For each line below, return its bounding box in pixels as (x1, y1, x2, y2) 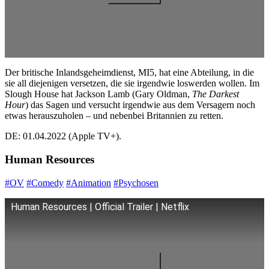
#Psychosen (113, 177, 159, 188)
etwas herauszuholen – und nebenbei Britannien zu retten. (5, 110, 223, 121)
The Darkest (192, 89, 239, 100)
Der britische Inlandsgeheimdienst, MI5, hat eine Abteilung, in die (5, 67, 254, 78)
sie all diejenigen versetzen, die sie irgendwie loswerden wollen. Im (5, 78, 259, 89)
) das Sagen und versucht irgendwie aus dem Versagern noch (25, 100, 255, 110)
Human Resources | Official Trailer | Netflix (11, 201, 189, 213)
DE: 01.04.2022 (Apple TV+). (5, 131, 121, 142)
